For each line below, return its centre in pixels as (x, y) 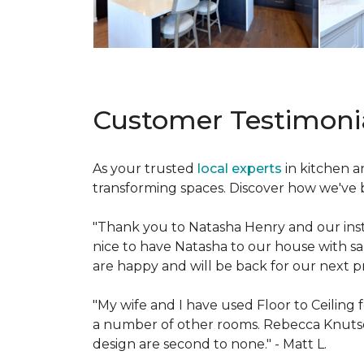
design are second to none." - (188, 344)
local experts (240, 169)
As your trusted (145, 169)
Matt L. (305, 344)
